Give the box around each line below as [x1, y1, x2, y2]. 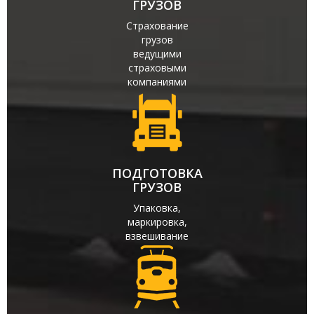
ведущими [132, 47, 182, 60]
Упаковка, [133, 201, 181, 214]
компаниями [128, 75, 186, 88]
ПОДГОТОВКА [111, 165, 203, 182]
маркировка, [127, 215, 187, 228]
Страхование [125, 19, 189, 32]
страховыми [128, 61, 186, 74]
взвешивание [125, 229, 189, 243]
